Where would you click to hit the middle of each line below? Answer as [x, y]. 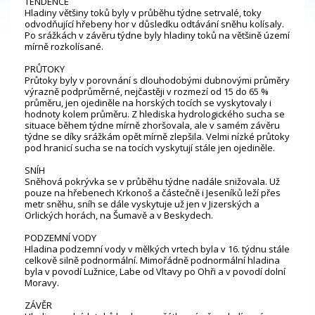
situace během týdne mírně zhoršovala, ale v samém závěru [152, 125]
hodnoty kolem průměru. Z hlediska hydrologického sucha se [155, 114]
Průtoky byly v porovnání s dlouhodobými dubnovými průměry [157, 80]
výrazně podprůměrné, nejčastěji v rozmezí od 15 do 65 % [147, 91]
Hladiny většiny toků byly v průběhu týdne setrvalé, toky [143, 12]
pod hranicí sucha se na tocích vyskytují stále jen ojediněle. [150, 147]
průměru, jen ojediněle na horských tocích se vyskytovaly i [148, 102]
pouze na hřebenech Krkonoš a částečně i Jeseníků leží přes [153, 192]
